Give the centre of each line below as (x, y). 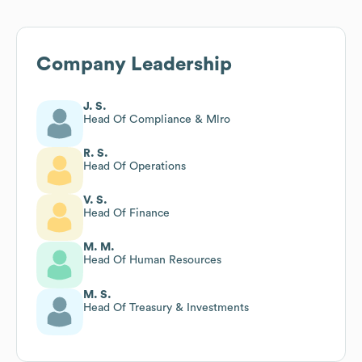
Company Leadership (134, 64)
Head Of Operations (135, 166)
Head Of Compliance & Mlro (157, 119)
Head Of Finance (126, 213)
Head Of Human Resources (152, 260)
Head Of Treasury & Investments (166, 307)
